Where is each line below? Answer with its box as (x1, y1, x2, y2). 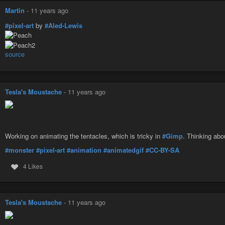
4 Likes (23, 162, 43, 171)
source (5, 49, 25, 59)
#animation (67, 145, 101, 155)
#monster (5, 145, 34, 155)
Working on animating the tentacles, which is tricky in (5, 131, 162, 141)
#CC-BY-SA (146, 145, 179, 155)
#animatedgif (103, 145, 144, 155)
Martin (5, 6, 25, 16)
